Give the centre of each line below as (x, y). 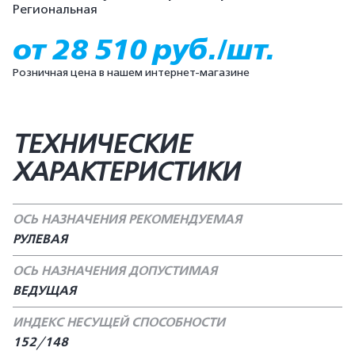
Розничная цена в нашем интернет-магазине (131, 72)
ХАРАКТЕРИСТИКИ (126, 172)
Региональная (55, 10)
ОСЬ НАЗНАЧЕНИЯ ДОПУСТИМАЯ (115, 271)
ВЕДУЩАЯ (44, 291)
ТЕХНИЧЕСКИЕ (102, 144)
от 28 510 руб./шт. (144, 50)
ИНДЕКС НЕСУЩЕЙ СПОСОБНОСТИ (119, 323)
